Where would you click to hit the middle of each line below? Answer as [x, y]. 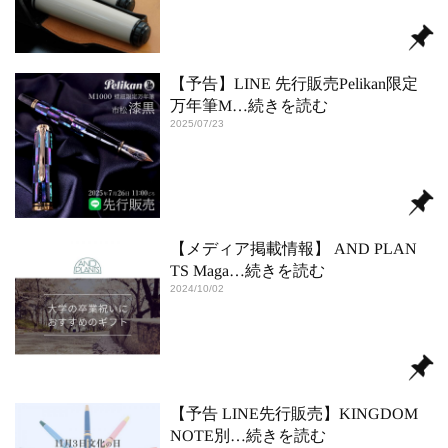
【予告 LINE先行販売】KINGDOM [294, 413]
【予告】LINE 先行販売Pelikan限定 [294, 83]
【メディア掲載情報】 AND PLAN [294, 248]
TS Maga [199, 270]
